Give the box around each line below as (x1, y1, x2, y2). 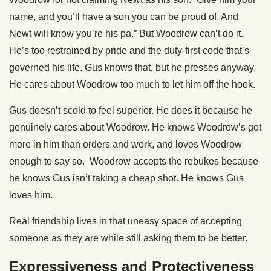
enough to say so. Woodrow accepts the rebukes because (9, 156, 258, 167)
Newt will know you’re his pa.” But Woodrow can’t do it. (9, 28, 243, 39)
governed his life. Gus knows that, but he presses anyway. (9, 62, 256, 73)
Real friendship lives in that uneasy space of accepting (9, 216, 242, 227)
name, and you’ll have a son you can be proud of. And (9, 11, 238, 22)
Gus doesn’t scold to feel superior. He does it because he (9, 105, 252, 116)
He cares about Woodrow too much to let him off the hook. (9, 79, 255, 90)
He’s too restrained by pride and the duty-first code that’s (9, 45, 249, 56)
